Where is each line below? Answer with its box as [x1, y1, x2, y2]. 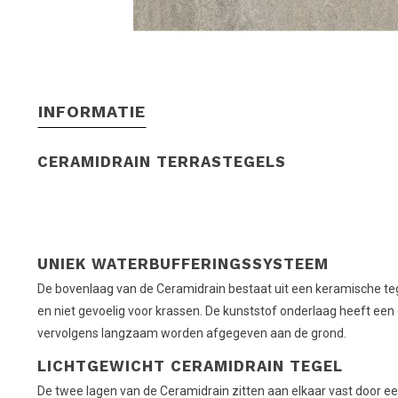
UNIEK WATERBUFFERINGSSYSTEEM [37, 254, 329, 273]
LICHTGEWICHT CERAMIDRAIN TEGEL [37, 356, 343, 375]
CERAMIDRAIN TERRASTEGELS [37, 152, 286, 171]
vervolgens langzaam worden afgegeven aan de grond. [37, 325, 346, 340]
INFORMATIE [38, 101, 146, 121]
